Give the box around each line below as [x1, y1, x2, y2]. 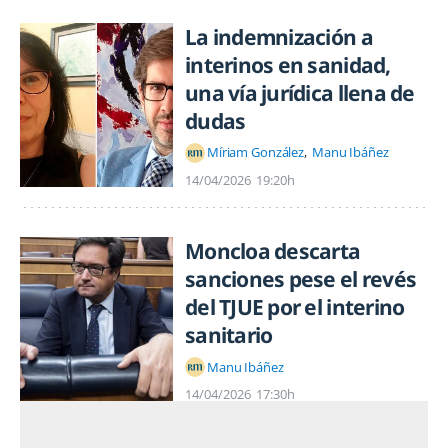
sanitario [185, 320, 273, 349]
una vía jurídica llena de [185, 78, 415, 107]
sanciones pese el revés [185, 264, 417, 293]
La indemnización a [185, 22, 373, 51]
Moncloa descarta [185, 236, 361, 265]
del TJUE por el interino [185, 292, 405, 321]
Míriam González [207, 143, 305, 162]
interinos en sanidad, [185, 50, 391, 79]
